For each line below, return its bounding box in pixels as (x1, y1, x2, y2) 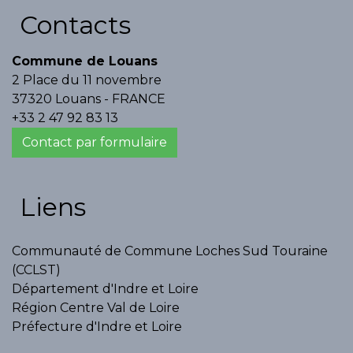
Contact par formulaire (22, 135, 167, 150)
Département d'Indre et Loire (12, 281, 199, 297)
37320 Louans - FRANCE (12, 91, 165, 107)
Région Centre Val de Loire (12, 300, 180, 316)
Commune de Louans (12, 54, 158, 69)
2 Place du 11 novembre (12, 72, 162, 88)
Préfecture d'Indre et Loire (12, 319, 182, 335)
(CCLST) (12, 262, 61, 278)
